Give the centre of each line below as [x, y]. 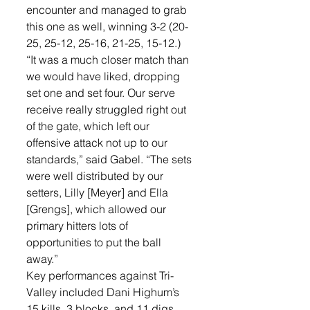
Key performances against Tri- [100, 275]
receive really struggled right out [108, 109]
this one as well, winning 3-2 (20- [107, 26]
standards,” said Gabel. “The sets [110, 159]
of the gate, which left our [89, 126]
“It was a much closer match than [109, 60]
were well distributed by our [96, 176]
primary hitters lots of [79, 226]
